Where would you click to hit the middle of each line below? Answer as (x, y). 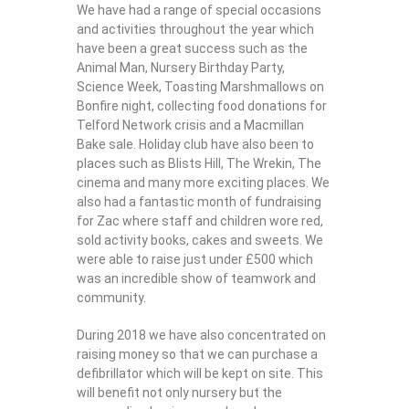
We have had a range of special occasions (199, 10)
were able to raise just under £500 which (195, 259)
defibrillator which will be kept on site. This (200, 373)
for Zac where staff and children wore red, (200, 220)
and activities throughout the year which (195, 29)
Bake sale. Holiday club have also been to (195, 144)
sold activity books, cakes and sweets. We (200, 240)
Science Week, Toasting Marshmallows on (200, 86)
